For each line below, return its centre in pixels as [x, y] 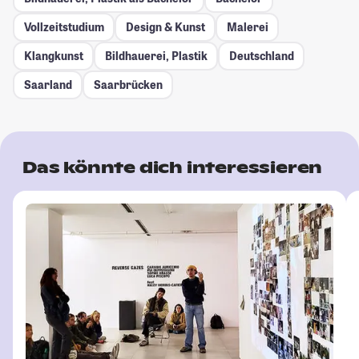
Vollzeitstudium [64, 27]
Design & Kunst [165, 27]
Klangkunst [53, 56]
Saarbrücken [128, 85]
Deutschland [261, 56]
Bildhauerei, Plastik [156, 56]
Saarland [48, 85]
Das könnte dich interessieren [173, 167]
